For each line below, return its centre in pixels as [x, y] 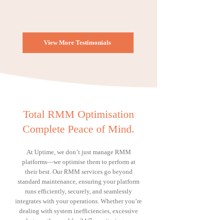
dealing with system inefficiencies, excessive [79, 211]
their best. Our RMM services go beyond [79, 172]
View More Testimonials [77, 42]
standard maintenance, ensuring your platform [79, 181]
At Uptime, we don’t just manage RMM [79, 152]
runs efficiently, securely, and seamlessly [79, 191]
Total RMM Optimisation [79, 114]
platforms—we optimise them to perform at [79, 162]
